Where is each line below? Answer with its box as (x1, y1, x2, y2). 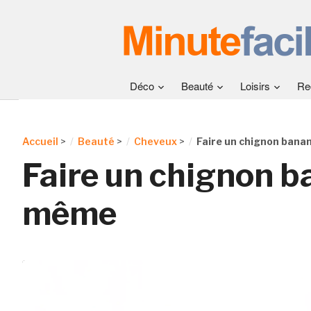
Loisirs (240, 78, 270, 93)
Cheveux (133, 135, 177, 147)
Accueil (22, 135, 58, 147)
